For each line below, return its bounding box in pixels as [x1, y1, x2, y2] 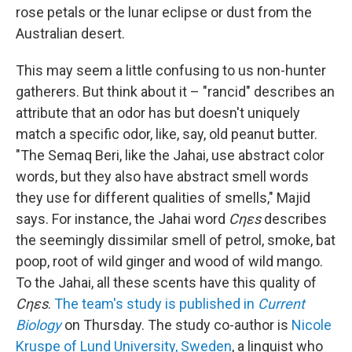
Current [258, 295, 305, 313]
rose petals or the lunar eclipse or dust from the [16, 4, 312, 21]
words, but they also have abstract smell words [16, 168, 309, 185]
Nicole [291, 317, 332, 334]
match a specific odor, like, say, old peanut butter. [16, 126, 317, 143]
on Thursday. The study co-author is [61, 317, 291, 334]
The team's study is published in [54, 295, 258, 313]
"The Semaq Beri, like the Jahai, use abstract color [16, 147, 324, 164]
